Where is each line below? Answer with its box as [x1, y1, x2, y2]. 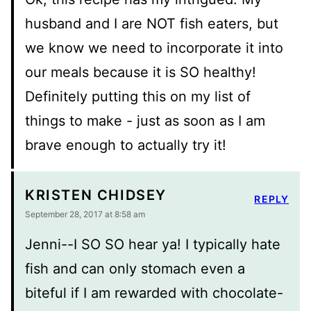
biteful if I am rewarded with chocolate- [25, 284, 283, 301]
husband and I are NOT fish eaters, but [25, 15, 278, 32]
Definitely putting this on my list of [25, 87, 251, 105]
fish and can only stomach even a [25, 260, 245, 277]
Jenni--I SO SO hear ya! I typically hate [25, 235, 280, 253]
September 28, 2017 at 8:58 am [25, 208, 145, 219]
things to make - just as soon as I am [25, 112, 265, 129]
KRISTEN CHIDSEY [25, 187, 167, 204]
